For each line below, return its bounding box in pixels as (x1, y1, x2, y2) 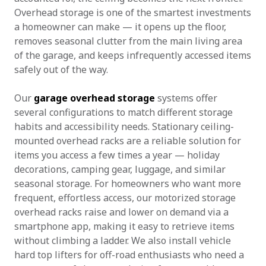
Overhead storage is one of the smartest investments (14, 6, 251, 19)
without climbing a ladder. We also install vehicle (14, 234, 231, 247)
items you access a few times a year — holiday (14, 148, 220, 161)
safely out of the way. (14, 63, 108, 76)
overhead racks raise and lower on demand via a (14, 205, 229, 218)
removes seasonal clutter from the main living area (14, 34, 242, 47)
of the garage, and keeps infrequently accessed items (14, 49, 251, 62)
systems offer (155, 91, 217, 104)
